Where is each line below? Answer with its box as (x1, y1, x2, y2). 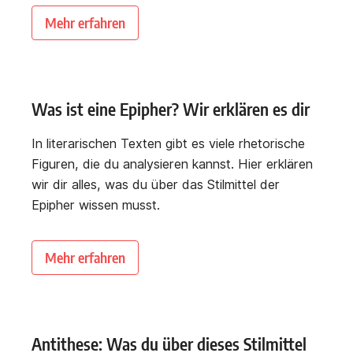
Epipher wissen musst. (32, 197, 160, 214)
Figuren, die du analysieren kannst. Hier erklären (32, 156, 313, 173)
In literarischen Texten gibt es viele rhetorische (32, 136, 305, 152)
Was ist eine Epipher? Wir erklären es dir (32, 98, 310, 121)
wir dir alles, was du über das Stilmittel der (32, 176, 280, 193)
